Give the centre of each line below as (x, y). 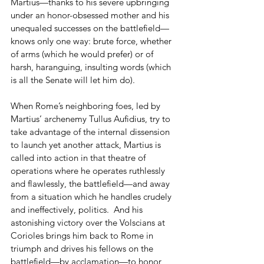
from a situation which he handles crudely (92, 196)
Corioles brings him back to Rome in (83, 235)
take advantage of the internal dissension (91, 131)
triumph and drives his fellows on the (83, 248)
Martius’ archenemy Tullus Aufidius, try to (92, 118)
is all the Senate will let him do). (75, 80)
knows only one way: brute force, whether (92, 41)
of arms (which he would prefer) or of (83, 54)
